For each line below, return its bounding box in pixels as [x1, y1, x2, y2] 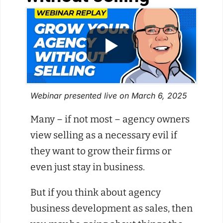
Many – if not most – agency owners [30, 113, 190, 125]
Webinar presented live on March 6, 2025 [30, 91, 187, 101]
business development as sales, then [30, 203, 193, 215]
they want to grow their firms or [30, 145, 171, 157]
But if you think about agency [30, 187, 161, 199]
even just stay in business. [30, 161, 145, 173]
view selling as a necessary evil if [30, 129, 177, 141]
